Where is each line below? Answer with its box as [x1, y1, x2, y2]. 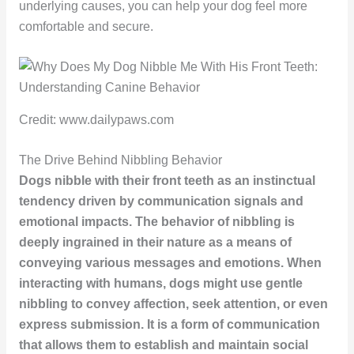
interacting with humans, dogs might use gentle [18, 277, 303, 291]
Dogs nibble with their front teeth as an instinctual [18, 174, 315, 188]
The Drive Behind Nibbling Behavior [18, 153, 222, 168]
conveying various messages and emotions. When [18, 256, 322, 270]
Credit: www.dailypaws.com [18, 113, 174, 127]
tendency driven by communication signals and [18, 194, 303, 209]
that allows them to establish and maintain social [18, 338, 308, 352]
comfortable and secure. [18, 20, 153, 34]
